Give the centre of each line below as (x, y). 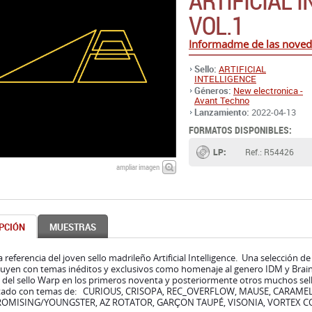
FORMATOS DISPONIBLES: (240, 130)
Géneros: (213, 91)
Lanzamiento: (222, 112)
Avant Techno (222, 100)
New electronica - (268, 91)
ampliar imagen (138, 167)
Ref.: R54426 (270, 152)
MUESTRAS (73, 227)
